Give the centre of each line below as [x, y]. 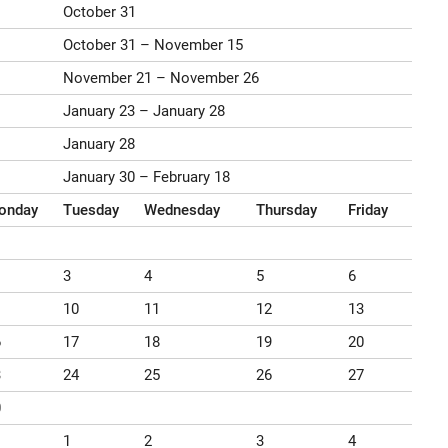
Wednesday [181, 209]
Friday [367, 209]
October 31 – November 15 [152, 44]
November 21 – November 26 [160, 77]
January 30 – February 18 [146, 176]
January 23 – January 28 [143, 110]
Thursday [286, 209]
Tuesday [90, 209]
